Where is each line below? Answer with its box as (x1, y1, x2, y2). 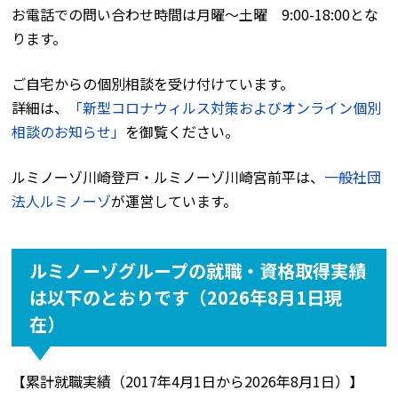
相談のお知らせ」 (12, 120, 126, 142)
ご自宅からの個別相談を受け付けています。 (12, 72, 295, 94)
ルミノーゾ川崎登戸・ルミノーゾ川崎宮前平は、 (12, 165, 325, 187)
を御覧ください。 (125, 120, 240, 142)
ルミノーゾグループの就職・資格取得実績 (29, 257, 367, 283)
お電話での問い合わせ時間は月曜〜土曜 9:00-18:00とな (12, 3, 379, 25)
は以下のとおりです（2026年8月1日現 (29, 283, 343, 310)
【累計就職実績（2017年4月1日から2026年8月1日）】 (12, 370, 364, 392)
